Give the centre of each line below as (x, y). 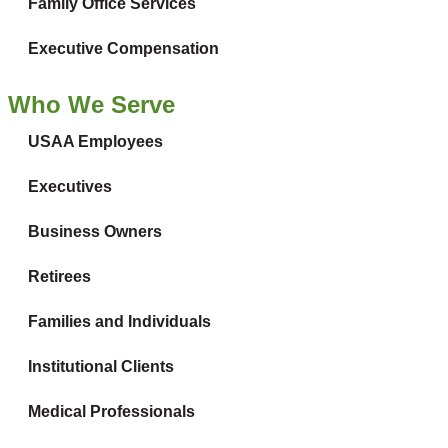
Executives (70, 186)
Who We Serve (91, 104)
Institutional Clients (101, 366)
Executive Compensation (123, 48)
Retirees (59, 276)
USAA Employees (95, 141)
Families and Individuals (119, 321)
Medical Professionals (111, 411)
